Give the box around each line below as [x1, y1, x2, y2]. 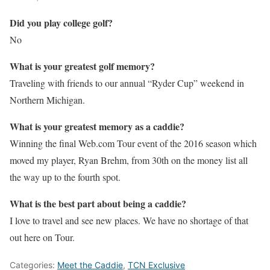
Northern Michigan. [10, 93, 85, 106]
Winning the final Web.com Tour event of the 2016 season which [10, 137, 257, 149]
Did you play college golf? [10, 16, 113, 30]
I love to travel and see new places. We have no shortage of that [10, 214, 248, 227]
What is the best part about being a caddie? [10, 196, 186, 210]
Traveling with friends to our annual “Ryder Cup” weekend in [10, 77, 244, 89]
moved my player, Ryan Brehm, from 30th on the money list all [10, 154, 248, 166]
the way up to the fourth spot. [10, 171, 121, 183]
